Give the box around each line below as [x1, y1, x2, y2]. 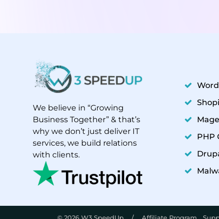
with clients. [33, 150, 80, 160]
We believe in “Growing [33, 103, 124, 113]
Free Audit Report [8, 135, 78, 145]
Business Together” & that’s [33, 115, 140, 125]
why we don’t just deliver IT [33, 127, 139, 136]
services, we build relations [33, 138, 137, 148]
